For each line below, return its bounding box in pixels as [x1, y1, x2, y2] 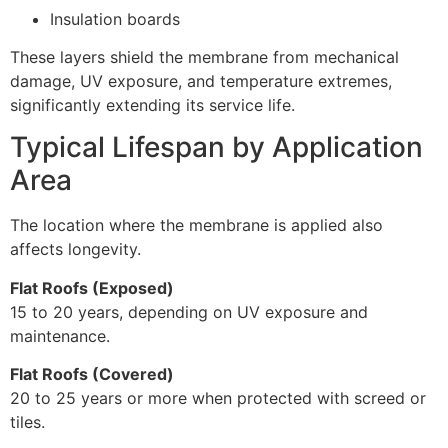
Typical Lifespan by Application [10, 130, 423, 165]
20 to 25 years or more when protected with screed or [10, 388, 426, 409]
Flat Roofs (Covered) [10, 364, 174, 385]
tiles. [10, 412, 45, 433]
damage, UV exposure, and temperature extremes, [10, 70, 392, 91]
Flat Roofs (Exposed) [10, 277, 174, 298]
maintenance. [10, 325, 110, 346]
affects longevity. [10, 239, 141, 260]
